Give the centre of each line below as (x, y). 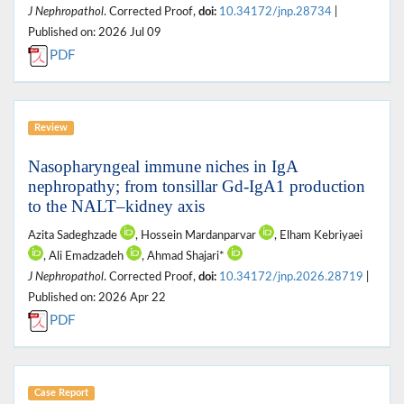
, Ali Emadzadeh (85, 256)
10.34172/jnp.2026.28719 (291, 276)
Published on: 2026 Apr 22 (97, 297)
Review (50, 127)
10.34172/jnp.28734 (275, 11)
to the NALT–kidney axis (116, 206)
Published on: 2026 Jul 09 (95, 32)
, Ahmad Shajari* (184, 256)
